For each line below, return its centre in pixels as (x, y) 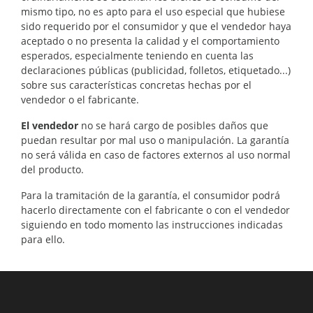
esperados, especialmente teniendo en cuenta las (137, 55)
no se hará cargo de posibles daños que (175, 125)
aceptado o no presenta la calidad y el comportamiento (150, 41)
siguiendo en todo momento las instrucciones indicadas (152, 224)
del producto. (52, 169)
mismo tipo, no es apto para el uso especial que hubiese (153, 11)
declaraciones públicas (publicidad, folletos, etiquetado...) (156, 70)
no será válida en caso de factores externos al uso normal (156, 154)
